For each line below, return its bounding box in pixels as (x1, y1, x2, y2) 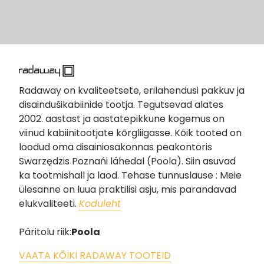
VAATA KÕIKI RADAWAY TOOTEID (19, 249, 171, 263)
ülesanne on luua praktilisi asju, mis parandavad (19, 183, 236, 197)
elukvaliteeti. (19, 197, 79, 211)
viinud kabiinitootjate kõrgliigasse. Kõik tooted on (19, 126, 242, 140)
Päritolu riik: (19, 225, 71, 239)
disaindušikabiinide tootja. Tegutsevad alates (19, 98, 223, 112)
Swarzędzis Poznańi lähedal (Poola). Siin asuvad (19, 154, 236, 169)
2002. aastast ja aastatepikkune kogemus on (19, 112, 225, 126)
